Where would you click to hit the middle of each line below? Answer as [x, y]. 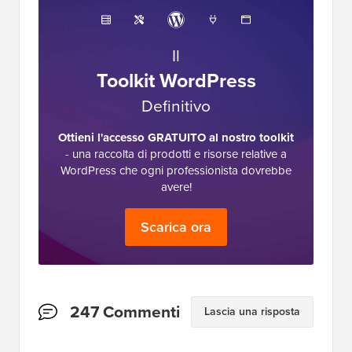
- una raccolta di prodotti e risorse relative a [176, 152]
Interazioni [77, 306]
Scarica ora [176, 225]
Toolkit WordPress [176, 79]
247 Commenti [125, 310]
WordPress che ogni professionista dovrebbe [176, 169]
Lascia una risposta [252, 310]
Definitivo [176, 104]
